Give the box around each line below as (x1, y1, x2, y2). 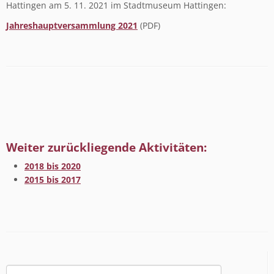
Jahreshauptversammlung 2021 (6, 19, 138, 31)
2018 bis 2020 (24, 160, 81, 172)
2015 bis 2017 (24, 173, 81, 185)
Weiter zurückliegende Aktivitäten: (6, 138, 207, 155)
